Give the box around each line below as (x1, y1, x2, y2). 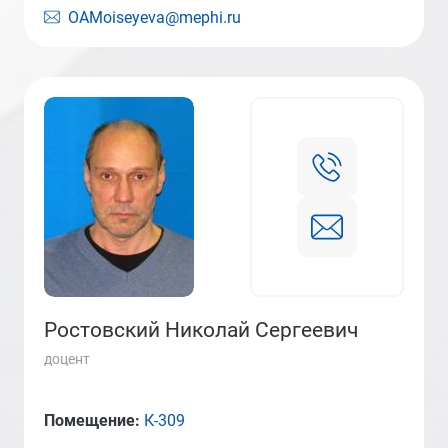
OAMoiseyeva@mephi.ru (68, 8, 241, 27)
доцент (44, 351, 90, 367)
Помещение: (44, 411, 144, 430)
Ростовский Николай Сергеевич (44, 318, 358, 342)
